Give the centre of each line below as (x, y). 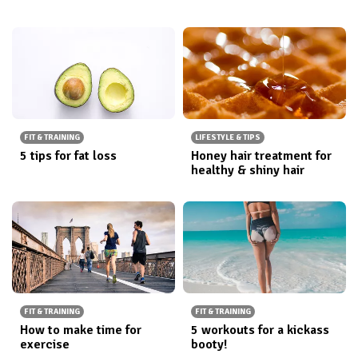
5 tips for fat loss (68, 155)
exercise (45, 344)
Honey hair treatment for (261, 155)
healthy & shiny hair (248, 170)
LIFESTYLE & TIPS (228, 137)
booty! (209, 344)
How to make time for (81, 330)
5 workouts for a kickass (260, 330)
